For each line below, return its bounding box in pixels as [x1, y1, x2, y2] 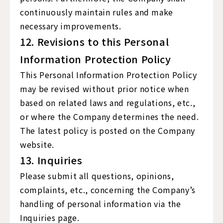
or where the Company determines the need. [20, 111, 199, 122]
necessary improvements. [20, 20, 121, 32]
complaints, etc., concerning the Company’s [20, 184, 196, 196]
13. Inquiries [20, 153, 83, 167]
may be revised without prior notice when [20, 83, 189, 95]
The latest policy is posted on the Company [20, 124, 195, 136]
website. [20, 138, 55, 150]
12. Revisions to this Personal [20, 34, 169, 49]
